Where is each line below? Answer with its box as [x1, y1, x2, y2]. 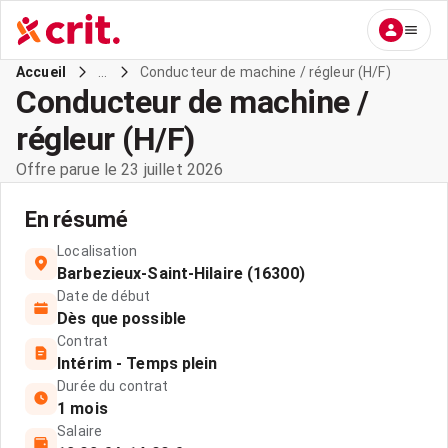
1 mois [57, 399, 108, 418]
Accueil [16, 64, 67, 80]
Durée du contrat [57, 378, 169, 394]
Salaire [57, 423, 103, 439]
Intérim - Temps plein [57, 354, 218, 373]
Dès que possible [57, 309, 186, 328]
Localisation [57, 243, 137, 259]
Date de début [57, 288, 151, 304]
